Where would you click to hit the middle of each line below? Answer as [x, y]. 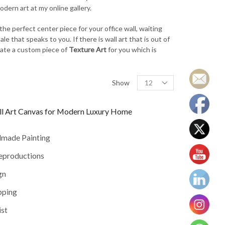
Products [151, 79]
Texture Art [87, 49]
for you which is [131, 49]
